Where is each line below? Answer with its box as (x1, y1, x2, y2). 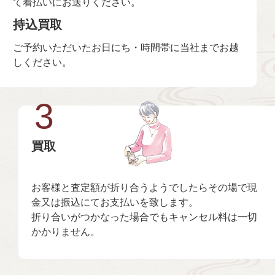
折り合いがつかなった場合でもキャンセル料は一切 (31, 211, 257, 222)
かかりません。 (31, 225, 100, 237)
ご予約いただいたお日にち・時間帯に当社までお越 (12, 41, 239, 53)
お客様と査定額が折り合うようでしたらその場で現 (31, 181, 257, 193)
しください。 (12, 56, 72, 68)
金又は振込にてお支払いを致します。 (31, 196, 198, 207)
